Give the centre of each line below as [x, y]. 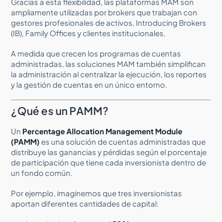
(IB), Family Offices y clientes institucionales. [88, 33]
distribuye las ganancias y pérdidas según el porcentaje [109, 152]
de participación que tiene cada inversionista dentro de [109, 162]
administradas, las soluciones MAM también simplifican [109, 63]
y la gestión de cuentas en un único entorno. [89, 84]
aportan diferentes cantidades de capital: [85, 203]
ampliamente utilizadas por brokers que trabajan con [104, 12]
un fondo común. [42, 172]
